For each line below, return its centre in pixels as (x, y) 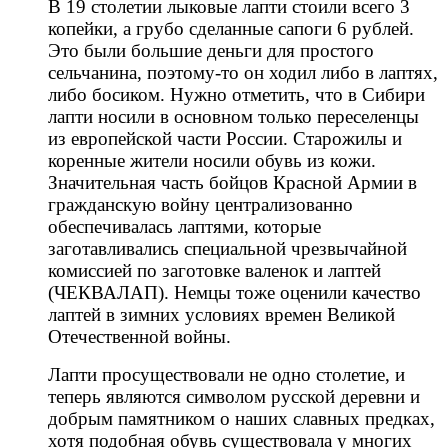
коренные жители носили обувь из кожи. (212, 161)
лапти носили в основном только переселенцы (233, 117)
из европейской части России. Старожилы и (225, 139)
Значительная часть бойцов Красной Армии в (232, 183)
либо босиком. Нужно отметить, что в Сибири (236, 95)
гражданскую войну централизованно (200, 205)
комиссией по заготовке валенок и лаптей (214, 271)
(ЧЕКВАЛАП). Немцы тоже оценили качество (234, 293)
